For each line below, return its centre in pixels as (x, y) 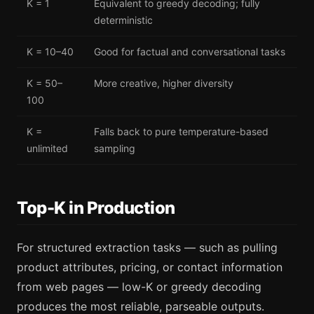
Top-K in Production (96, 207)
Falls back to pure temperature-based (181, 131)
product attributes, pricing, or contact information (150, 267)
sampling (115, 148)
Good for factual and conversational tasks (190, 51)
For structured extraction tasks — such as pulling (147, 248)
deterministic (123, 20)
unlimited (47, 148)
